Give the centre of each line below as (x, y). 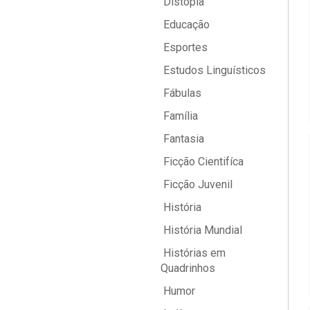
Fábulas (181, 93)
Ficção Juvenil (197, 184)
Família (179, 116)
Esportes (184, 47)
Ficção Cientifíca (202, 162)
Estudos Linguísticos (213, 70)
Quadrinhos (188, 268)
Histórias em (193, 253)
